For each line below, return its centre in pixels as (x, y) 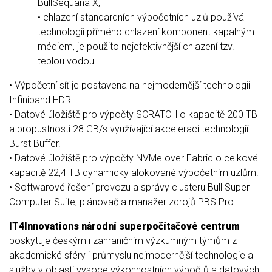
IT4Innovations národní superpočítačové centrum (124, 226)
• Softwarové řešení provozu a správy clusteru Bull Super (129, 187)
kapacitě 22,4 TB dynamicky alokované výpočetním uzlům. (134, 172)
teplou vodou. (67, 61)
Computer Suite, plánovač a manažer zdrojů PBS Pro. (123, 202)
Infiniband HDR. (41, 100)
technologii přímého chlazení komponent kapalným (146, 32)
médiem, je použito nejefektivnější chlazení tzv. (136, 46)
